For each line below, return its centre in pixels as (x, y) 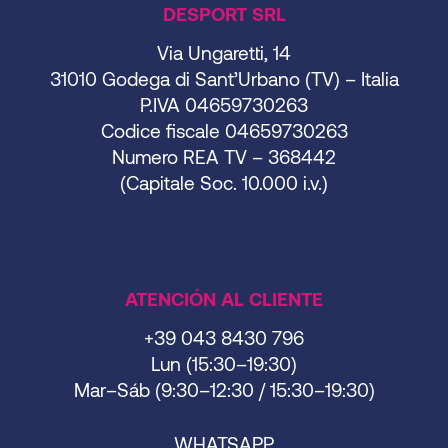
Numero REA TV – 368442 (224, 157)
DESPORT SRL (224, 14)
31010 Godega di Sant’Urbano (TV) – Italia (224, 79)
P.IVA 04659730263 (224, 105)
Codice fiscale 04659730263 (224, 131)
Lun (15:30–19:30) (224, 364)
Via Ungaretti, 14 (224, 53)
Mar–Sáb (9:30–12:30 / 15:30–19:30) (224, 390)
